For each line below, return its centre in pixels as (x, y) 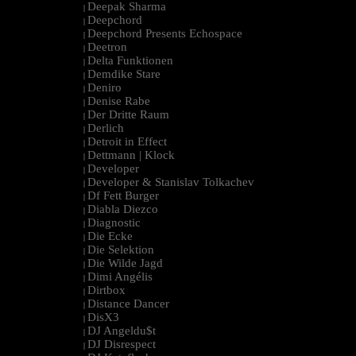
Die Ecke (110, 236)
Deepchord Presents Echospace (165, 34)
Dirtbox (106, 290)
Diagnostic (114, 223)
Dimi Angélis (120, 277)
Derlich (106, 128)
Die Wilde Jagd (125, 263)
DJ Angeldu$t (122, 331)
